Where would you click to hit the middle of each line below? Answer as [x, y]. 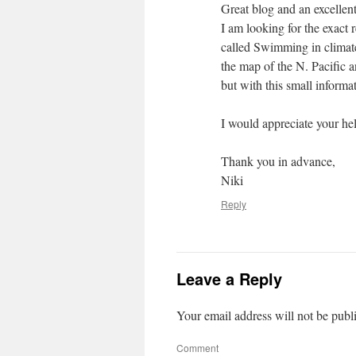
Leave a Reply [229, 279]
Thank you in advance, [278, 161]
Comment [197, 348]
